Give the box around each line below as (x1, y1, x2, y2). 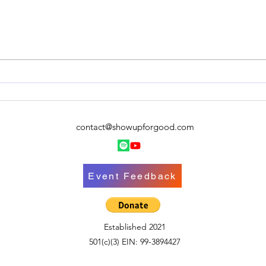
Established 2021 (103, 221, 166, 233)
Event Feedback (88, 170, 177, 182)
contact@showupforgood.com (75, 121, 194, 133)
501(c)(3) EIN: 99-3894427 (88, 236, 180, 248)
